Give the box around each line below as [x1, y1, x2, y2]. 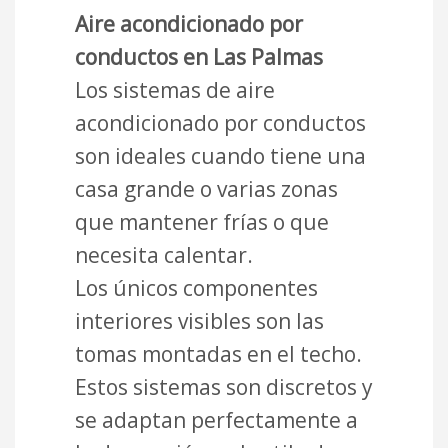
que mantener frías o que [75, 208, 329, 237]
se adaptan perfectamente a [75, 406, 358, 435]
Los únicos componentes [75, 274, 318, 303]
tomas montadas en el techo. [75, 340, 362, 369]
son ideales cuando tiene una [75, 142, 366, 171]
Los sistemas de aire [75, 76, 275, 105]
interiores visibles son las [75, 307, 324, 336]
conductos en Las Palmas [75, 43, 323, 72]
